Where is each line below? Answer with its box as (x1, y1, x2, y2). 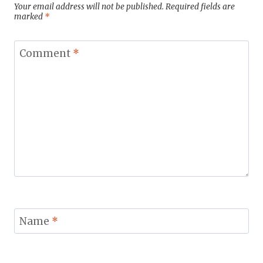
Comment (19, 47, 73, 60)
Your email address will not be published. (14, 2, 164, 12)
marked (14, 12, 45, 22)
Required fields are (166, 2, 235, 12)
